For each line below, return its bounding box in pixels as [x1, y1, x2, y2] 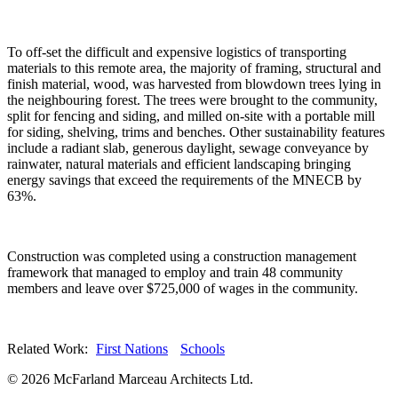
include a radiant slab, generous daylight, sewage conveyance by [7, 139, 369, 155]
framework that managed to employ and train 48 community [7, 264, 343, 280]
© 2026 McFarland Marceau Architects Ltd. [7, 370, 253, 386]
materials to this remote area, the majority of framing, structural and [7, 60, 381, 76]
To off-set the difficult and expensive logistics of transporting [7, 44, 346, 60]
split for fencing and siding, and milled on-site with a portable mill [7, 107, 375, 123]
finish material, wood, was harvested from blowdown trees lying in [7, 76, 381, 92]
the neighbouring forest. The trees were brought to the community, [7, 92, 378, 107]
